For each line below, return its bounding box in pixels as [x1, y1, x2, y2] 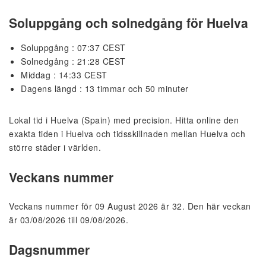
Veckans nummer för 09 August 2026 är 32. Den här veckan [9, 200, 251, 213]
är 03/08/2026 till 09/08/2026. [9, 214, 128, 226]
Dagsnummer [9, 240, 90, 258]
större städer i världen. [9, 141, 101, 154]
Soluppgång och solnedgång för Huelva [9, 14, 248, 32]
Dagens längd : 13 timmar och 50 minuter [21, 83, 189, 95]
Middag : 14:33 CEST [21, 69, 107, 81]
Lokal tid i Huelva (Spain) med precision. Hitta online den [9, 114, 239, 126]
